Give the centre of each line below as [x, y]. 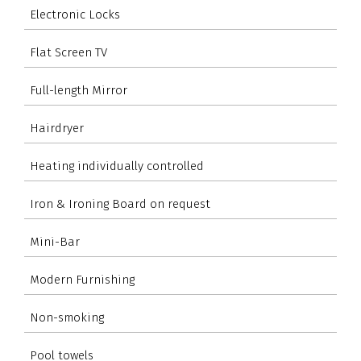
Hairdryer [57, 128]
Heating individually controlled [117, 166]
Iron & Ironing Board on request [120, 203]
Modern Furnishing [82, 279]
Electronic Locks [75, 14]
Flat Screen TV [68, 52]
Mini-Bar [55, 241]
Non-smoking [67, 317]
